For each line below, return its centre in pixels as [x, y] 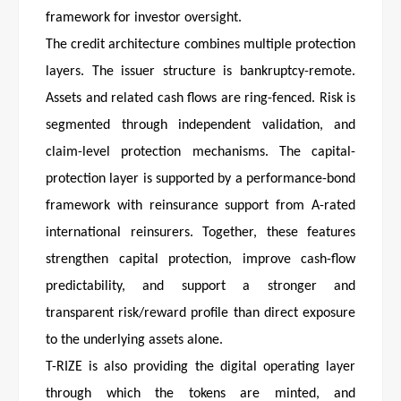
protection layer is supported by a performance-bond [200, 179]
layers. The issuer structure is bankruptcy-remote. [200, 72]
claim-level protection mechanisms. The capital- [200, 153]
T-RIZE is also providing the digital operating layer [200, 367]
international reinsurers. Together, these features [200, 233]
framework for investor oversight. [144, 18]
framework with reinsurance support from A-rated [200, 206]
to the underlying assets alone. [134, 341]
